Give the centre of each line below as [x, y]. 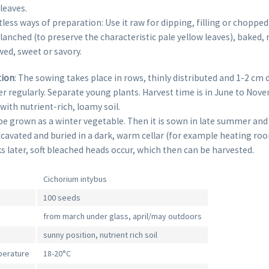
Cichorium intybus [75, 179]
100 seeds [62, 198]
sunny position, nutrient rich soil [101, 235]
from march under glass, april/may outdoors [123, 216]
